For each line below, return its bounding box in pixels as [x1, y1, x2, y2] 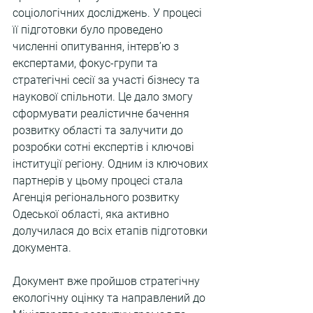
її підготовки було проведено [13, 23, 166, 36]
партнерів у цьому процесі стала [13, 174, 186, 187]
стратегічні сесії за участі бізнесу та [13, 73, 203, 87]
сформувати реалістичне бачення [13, 107, 192, 120]
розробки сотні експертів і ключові [13, 140, 197, 154]
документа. [13, 241, 71, 254]
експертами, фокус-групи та [13, 57, 161, 70]
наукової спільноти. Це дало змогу [13, 90, 196, 103]
